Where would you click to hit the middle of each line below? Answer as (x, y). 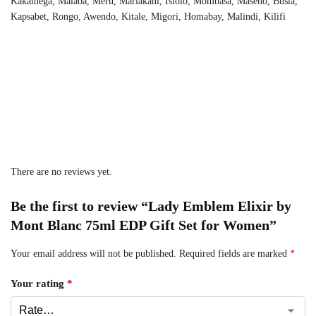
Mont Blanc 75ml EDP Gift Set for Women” (144, 225)
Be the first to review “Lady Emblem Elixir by (151, 206)
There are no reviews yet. (61, 171)
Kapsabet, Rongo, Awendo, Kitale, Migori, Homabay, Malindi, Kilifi (148, 16)
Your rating (39, 283)
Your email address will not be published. (93, 253)
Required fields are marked (235, 253)
